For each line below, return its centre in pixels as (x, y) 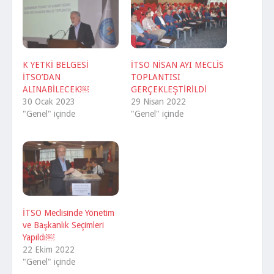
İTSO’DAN (42, 77)
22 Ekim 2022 (49, 249)
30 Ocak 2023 (49, 102)
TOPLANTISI (156, 77)
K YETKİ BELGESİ (56, 65)
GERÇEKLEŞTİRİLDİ (169, 90)
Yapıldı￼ (39, 237)
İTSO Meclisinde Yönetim (68, 213)
